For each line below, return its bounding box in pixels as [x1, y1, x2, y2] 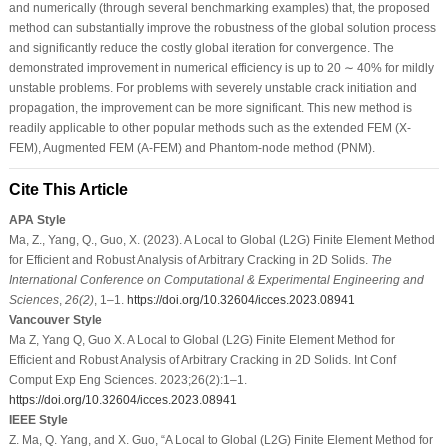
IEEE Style [8, 412, 68, 427]
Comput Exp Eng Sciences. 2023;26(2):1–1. [8, 372, 247, 387]
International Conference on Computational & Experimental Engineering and [8, 272, 424, 287]
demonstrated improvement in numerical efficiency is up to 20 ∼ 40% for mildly [8, 60, 434, 75]
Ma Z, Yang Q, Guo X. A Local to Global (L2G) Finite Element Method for [8, 332, 395, 347]
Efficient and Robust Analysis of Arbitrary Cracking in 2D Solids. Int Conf [8, 352, 396, 367]
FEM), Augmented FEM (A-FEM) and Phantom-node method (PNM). [8, 140, 375, 155]
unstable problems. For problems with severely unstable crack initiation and [8, 80, 417, 95]
